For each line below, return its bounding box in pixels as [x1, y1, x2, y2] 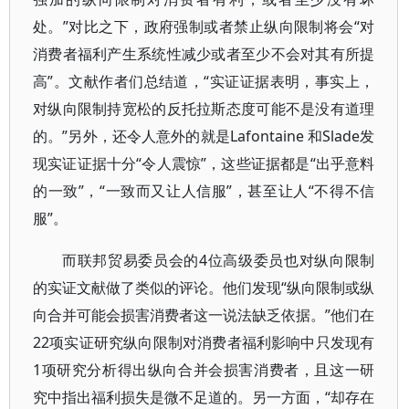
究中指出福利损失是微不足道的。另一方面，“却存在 [33, 387, 375, 407]
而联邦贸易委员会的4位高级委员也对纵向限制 [62, 250, 375, 270]
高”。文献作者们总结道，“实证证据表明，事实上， [33, 71, 375, 91]
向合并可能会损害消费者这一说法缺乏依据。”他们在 [33, 305, 375, 325]
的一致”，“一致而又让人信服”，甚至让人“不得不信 [33, 181, 375, 201]
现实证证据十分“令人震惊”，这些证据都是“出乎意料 [33, 153, 375, 173]
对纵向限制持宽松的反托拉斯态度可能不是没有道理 [33, 99, 375, 119]
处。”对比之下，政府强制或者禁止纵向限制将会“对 [33, 16, 375, 37]
